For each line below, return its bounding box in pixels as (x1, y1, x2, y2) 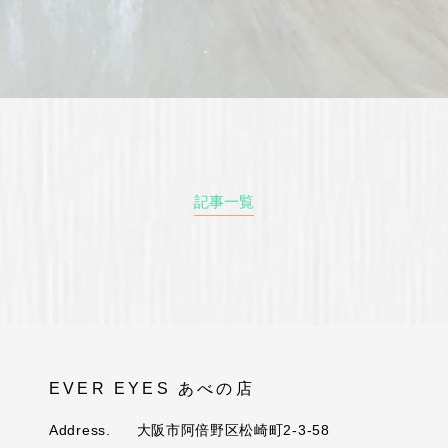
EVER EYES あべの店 (49, 379, 255, 397)
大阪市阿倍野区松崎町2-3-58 (136, 421, 330, 438)
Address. (49, 421, 111, 438)
